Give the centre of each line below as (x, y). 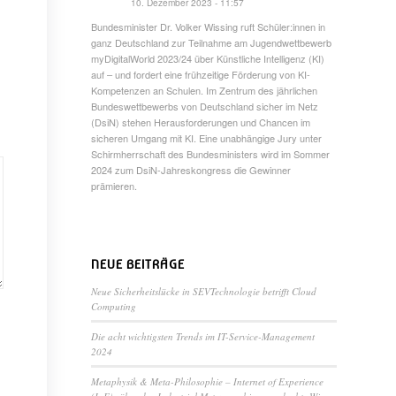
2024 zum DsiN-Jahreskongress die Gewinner (191, 169)
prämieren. (114, 185)
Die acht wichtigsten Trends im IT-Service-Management (203, 337)
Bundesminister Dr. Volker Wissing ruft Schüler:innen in (209, 26)
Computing (114, 307)
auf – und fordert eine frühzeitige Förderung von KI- (201, 74)
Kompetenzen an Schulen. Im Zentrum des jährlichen (205, 90)
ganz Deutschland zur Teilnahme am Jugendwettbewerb (212, 42)
